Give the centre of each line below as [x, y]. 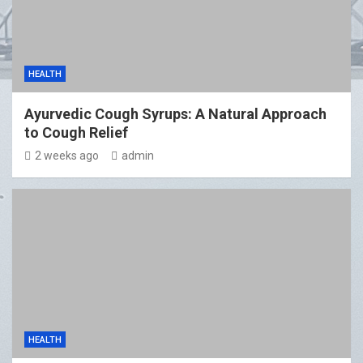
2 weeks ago [67, 156]
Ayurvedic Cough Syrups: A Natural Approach [175, 114]
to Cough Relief [76, 133]
